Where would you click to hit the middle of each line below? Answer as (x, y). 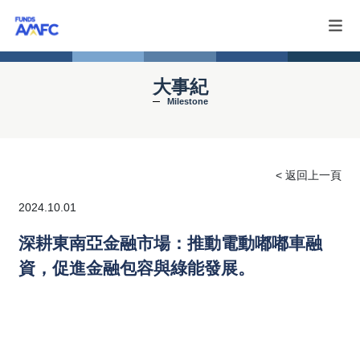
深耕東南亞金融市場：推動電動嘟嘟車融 (171, 243)
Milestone (187, 102)
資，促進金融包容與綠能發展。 (137, 268)
